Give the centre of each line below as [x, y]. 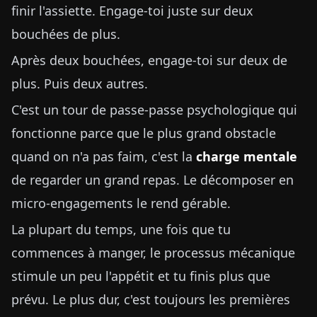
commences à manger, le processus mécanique [153, 253]
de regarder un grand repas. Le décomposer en [152, 180]
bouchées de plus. [66, 34]
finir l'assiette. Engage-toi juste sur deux [132, 11]
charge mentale [247, 156]
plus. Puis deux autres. [80, 83]
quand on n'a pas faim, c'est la [104, 156]
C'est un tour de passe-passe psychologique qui [154, 110]
